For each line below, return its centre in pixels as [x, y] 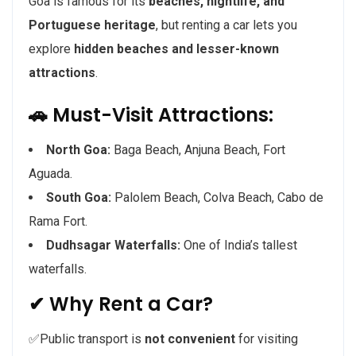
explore [51, 49]
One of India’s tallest [239, 246]
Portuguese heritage [92, 25]
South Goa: [79, 198]
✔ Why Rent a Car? [121, 304]
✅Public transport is [87, 339]
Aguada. [50, 174]
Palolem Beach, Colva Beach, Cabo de [217, 198]
